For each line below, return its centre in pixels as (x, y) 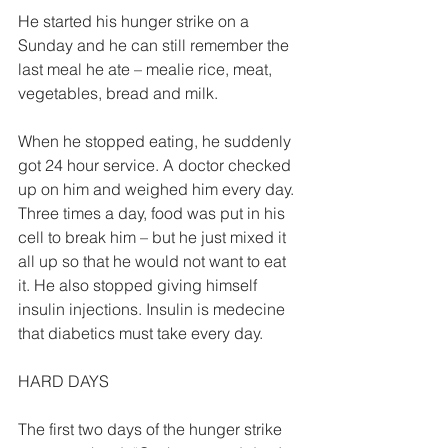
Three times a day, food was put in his (153, 213)
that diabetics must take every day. (142, 333)
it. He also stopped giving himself (139, 285)
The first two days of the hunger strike (152, 429)
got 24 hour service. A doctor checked (156, 165)
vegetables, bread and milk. (120, 93)
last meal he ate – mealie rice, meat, (147, 69)
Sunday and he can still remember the (155, 45)
